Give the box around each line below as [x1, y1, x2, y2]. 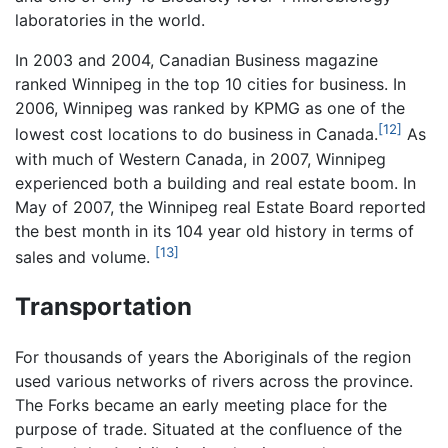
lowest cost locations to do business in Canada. [15, 124, 378, 145]
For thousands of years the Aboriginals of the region [15, 346, 411, 367]
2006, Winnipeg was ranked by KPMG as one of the [15, 98, 405, 119]
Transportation [15, 291, 192, 321]
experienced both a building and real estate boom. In [15, 172, 416, 193]
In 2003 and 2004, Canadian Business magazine [15, 50, 378, 71]
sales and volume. [15, 246, 155, 267]
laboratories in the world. [15, 10, 205, 31]
